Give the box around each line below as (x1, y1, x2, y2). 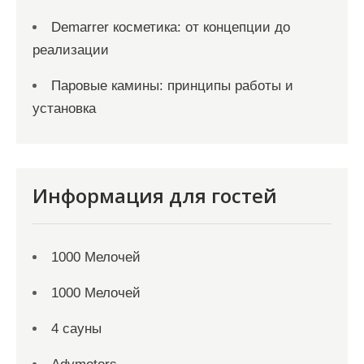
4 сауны (51, 321, 102, 336)
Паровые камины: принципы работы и (51, 78, 293, 93)
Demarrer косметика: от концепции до (51, 19, 290, 35)
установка (32, 101, 96, 116)
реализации (32, 42, 109, 58)
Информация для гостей (32, 182, 277, 209)
